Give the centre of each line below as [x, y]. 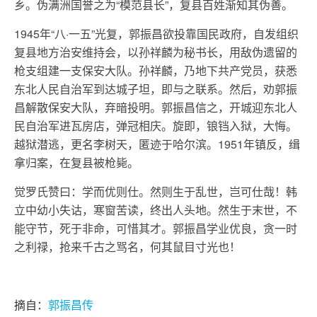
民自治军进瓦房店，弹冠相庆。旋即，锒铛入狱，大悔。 [156, 126]
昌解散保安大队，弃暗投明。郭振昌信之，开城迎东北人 [156, 107]
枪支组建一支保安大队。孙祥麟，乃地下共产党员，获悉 [156, 70]
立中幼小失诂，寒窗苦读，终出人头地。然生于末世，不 [156, 210]
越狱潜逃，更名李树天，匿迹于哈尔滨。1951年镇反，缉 [157, 144]
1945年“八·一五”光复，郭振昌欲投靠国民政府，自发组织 [156, 34]
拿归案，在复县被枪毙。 [76, 162]
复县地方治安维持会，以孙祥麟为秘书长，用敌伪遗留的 [156, 52]
